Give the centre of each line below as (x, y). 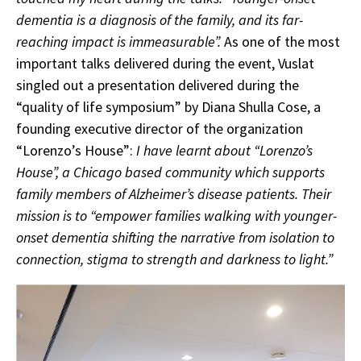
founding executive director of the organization (160, 128)
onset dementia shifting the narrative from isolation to (175, 237)
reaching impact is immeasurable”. (118, 41)
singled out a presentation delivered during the (158, 85)
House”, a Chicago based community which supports (170, 172)
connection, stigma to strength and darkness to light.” (174, 259)
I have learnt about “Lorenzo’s (224, 150)
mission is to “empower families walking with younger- (176, 215)
